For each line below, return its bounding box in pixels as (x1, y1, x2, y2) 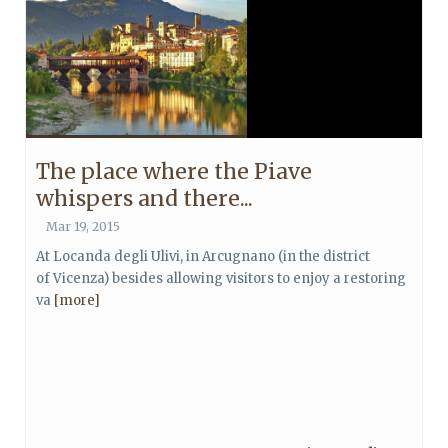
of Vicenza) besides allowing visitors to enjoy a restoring (36, 270, 406, 287)
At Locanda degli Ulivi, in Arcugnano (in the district (36, 248, 370, 265)
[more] (54, 292, 100, 309)
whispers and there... (36, 185, 253, 212)
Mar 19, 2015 (46, 219, 120, 234)
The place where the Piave (36, 158, 312, 185)
